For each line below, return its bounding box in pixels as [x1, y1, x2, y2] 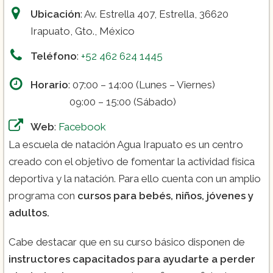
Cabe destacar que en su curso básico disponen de [9, 236, 245, 249]
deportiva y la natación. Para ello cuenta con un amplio [9, 172, 261, 185]
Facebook [58, 121, 106, 133]
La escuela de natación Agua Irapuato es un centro [9, 138, 243, 151]
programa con [9, 190, 75, 202]
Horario [30, 79, 68, 91]
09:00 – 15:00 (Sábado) [30, 96, 176, 108]
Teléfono [30, 50, 77, 63]
